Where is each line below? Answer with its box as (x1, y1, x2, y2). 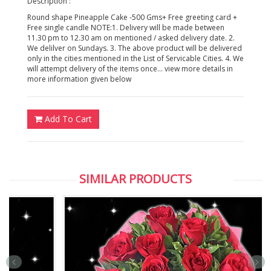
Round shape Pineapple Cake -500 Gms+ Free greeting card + (27, 12, 237, 23)
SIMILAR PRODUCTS (79, 171, 192, 188)
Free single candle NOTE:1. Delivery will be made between (27, 22, 224, 33)
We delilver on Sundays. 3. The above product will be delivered (27, 43, 242, 54)
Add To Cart (42, 113, 92, 125)
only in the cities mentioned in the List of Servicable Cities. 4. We (27, 53, 244, 64)
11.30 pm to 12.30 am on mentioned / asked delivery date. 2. (27, 33, 235, 44)
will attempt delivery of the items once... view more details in (27, 64, 233, 74)
